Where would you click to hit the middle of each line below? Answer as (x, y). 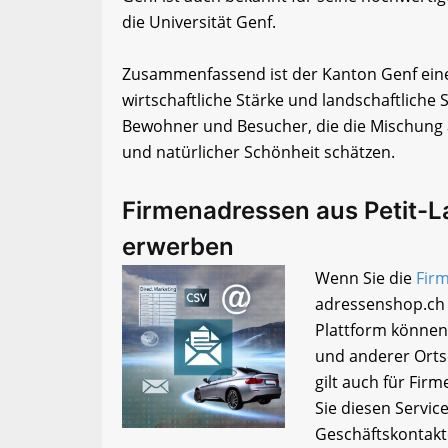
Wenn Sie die (365, 278)
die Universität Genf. (199, 22)
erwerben (178, 247)
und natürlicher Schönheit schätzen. (258, 152)
